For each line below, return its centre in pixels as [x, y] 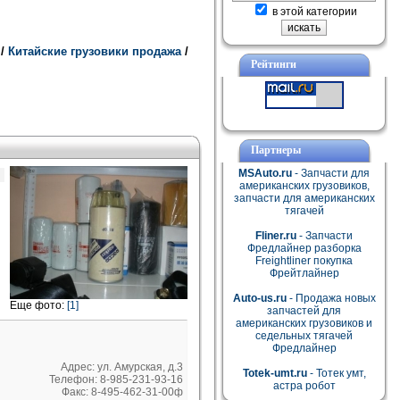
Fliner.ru [276, 236]
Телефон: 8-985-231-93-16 [116, 379]
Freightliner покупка [304, 261]
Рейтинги [273, 64]
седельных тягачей [304, 336]
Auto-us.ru [259, 298]
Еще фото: [38, 305]
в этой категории [313, 12]
